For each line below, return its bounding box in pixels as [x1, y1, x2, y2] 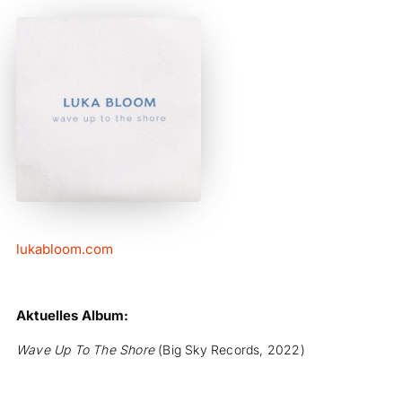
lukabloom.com [15, 240, 113, 258]
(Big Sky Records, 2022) [153, 341, 305, 357]
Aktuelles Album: [15, 306, 128, 324]
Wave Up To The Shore [15, 341, 154, 357]
